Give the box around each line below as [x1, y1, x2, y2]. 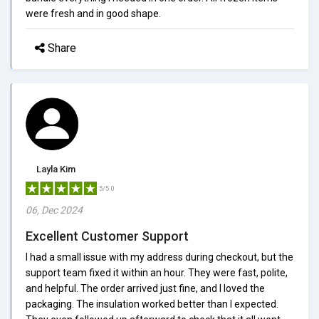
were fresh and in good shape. [26, 7, 161, 19]
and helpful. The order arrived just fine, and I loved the [26, 282, 265, 294]
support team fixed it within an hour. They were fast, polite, [26, 266, 288, 278]
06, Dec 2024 [26, 204, 83, 216]
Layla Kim [36, 163, 75, 174]
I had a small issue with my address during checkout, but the [26, 251, 293, 263]
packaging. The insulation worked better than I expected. [26, 298, 278, 310]
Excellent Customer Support [26, 228, 189, 244]
